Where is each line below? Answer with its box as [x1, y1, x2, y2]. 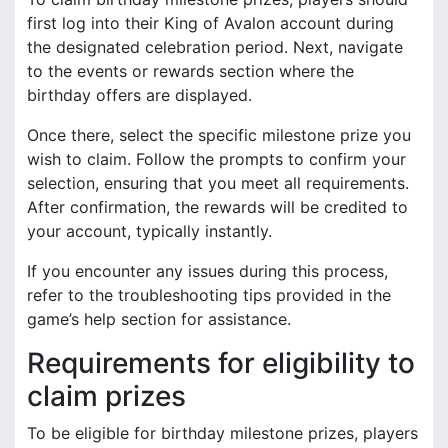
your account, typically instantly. [27, 220, 272, 241]
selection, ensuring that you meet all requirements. [27, 172, 409, 193]
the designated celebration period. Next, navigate [27, 36, 403, 57]
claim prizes [27, 378, 186, 413]
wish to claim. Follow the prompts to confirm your [27, 148, 406, 169]
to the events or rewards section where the [27, 60, 354, 81]
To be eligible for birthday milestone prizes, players [27, 422, 418, 443]
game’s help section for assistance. [27, 308, 291, 329]
